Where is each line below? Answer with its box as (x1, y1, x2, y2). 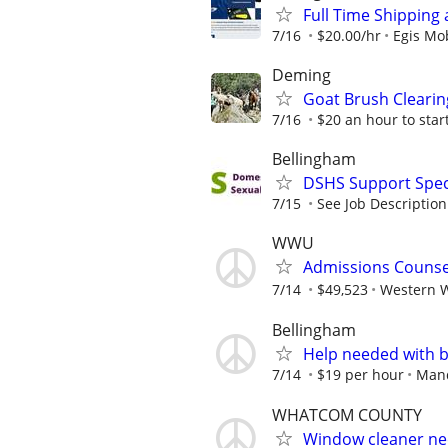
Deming (272, 63, 331, 86)
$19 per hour (317, 365, 404, 385)
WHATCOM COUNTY (272, 403, 422, 426)
